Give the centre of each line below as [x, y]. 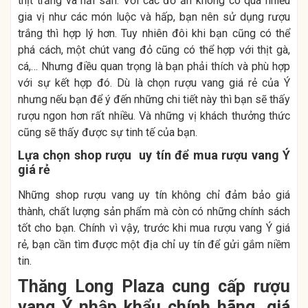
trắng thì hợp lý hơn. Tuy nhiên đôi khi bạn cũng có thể [154, 33]
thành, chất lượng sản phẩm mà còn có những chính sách [154, 211]
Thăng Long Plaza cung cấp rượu [154, 286]
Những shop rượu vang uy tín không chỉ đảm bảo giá [154, 195]
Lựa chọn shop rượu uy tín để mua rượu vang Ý [154, 155]
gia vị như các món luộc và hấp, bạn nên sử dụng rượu [154, 16]
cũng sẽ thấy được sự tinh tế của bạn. [108, 132]
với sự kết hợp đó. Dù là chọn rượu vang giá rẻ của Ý [154, 82]
